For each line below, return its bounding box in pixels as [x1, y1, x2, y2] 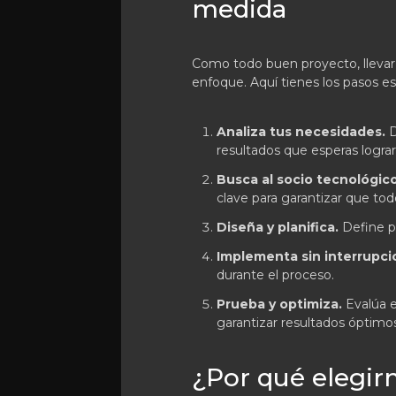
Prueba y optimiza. [217, 296, 342, 313]
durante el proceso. [217, 267, 334, 284]
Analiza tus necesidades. [217, 124, 385, 141]
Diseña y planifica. [217, 219, 339, 236]
